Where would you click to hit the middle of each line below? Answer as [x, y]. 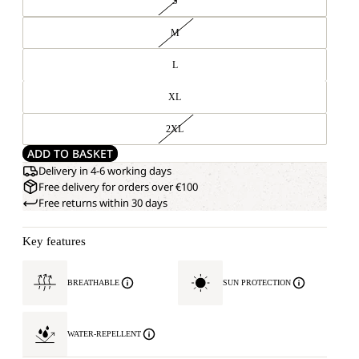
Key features [54, 241]
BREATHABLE [93, 282]
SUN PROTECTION [257, 282]
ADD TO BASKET [70, 153]
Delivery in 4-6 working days [105, 171]
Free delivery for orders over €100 [118, 187]
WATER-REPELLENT [104, 334]
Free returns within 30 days [103, 203]
